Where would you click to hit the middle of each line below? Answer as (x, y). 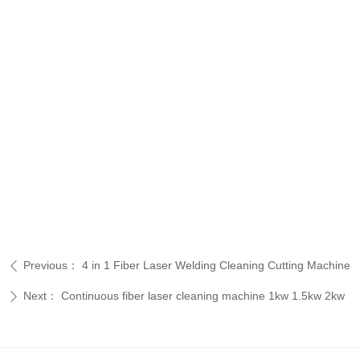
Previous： (51, 265)
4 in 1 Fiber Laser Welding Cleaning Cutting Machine (216, 265)
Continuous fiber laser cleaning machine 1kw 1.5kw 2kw (203, 296)
